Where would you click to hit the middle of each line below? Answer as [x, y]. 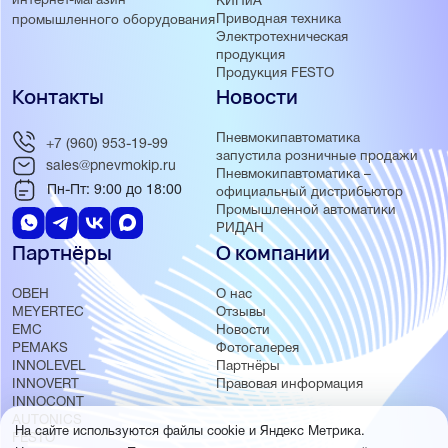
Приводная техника [278, 20]
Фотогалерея [257, 349]
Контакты [58, 97]
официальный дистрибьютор [309, 193]
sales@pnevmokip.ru [111, 166]
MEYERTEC [48, 313]
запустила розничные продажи [316, 157]
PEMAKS [40, 349]
